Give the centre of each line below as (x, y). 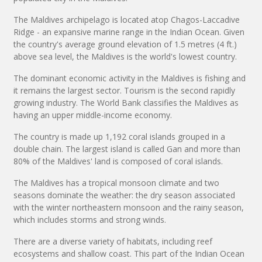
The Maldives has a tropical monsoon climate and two (116, 182)
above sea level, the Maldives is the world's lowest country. (125, 56)
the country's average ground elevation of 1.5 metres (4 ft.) (125, 44)
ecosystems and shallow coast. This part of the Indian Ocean (129, 253)
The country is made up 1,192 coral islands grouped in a (119, 136)
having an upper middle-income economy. (93, 115)
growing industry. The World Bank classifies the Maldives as (126, 102)
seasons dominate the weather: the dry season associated (124, 195)
